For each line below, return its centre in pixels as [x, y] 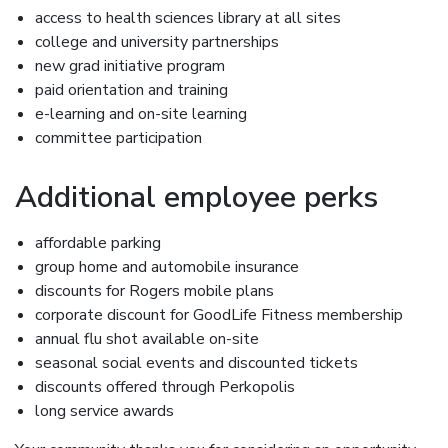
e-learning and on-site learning [141, 114]
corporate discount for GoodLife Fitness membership [219, 315]
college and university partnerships [157, 42]
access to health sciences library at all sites [188, 18]
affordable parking [98, 243]
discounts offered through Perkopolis [165, 387]
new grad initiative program [130, 66]
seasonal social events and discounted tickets [196, 363]
